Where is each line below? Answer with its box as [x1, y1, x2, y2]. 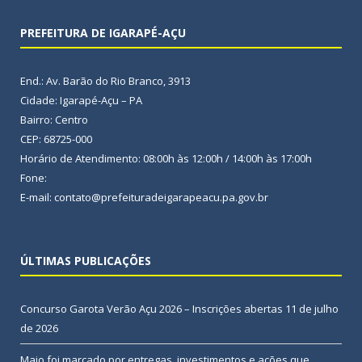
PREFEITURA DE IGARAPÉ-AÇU [20, 25, 186, 41]
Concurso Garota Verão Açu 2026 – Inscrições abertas [20, 301, 283, 317]
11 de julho [285, 301, 339, 317]
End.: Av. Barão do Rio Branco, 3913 [20, 74, 191, 89]
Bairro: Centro [20, 112, 88, 128]
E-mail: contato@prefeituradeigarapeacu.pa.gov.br [20, 190, 268, 205]
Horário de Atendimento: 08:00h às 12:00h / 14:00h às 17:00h [20, 151, 312, 166]
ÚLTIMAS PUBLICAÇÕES [20, 253, 151, 269]
